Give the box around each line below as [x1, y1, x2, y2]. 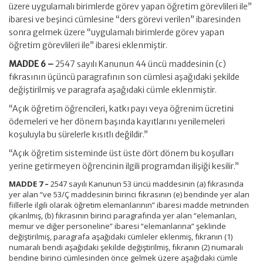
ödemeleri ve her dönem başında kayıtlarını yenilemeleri [9, 116, 225, 127]
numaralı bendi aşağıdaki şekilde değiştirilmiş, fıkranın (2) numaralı [9, 242, 243, 252]
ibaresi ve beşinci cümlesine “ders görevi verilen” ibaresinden [9, 14, 241, 25]
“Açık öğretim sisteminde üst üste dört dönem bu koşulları [9, 148, 234, 159]
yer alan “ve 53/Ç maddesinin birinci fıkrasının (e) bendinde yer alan [9, 189, 249, 200]
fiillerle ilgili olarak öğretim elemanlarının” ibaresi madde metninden [9, 200, 249, 210]
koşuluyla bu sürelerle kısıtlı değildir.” [9, 129, 148, 140]
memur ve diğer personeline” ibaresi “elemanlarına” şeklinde [9, 221, 226, 231]
